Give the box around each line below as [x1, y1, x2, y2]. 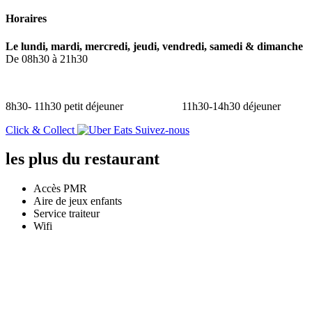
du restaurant [62, 150, 159, 169]
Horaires [6, 13, 47, 25]
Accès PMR [33, 182, 87, 195]
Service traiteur [33, 208, 100, 220]
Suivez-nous [135, 123, 189, 136]
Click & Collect [6, 123, 75, 136]
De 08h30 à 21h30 [6, 52, 88, 65]
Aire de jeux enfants [33, 195, 122, 208]
